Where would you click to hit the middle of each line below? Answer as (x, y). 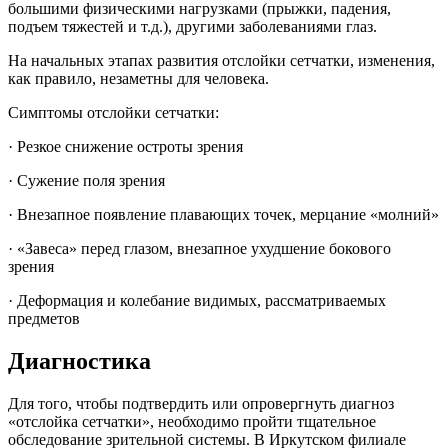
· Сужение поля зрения (86, 180)
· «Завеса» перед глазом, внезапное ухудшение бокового (199, 248)
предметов (44, 318)
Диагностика (79, 360)
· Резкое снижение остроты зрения (125, 146)
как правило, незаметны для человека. (138, 78)
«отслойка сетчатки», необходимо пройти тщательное (192, 421)
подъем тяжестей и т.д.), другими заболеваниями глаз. (192, 26)
